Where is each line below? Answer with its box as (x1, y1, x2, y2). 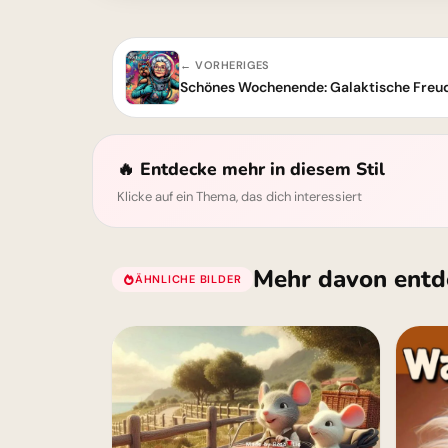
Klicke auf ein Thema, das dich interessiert (117, 188, 362, 206)
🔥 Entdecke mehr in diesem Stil (117, 157, 385, 182)
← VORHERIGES (180, 58, 270, 73)
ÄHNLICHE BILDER (134, 271, 242, 286)
